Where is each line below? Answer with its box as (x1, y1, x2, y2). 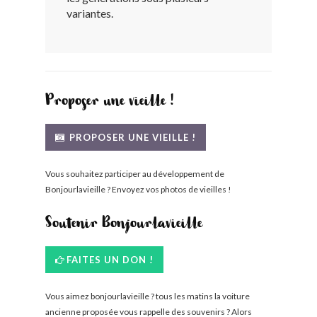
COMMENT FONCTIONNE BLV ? (116, 86, 272, 97)
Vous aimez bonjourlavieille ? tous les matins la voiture (45, 291, 250, 301)
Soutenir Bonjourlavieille (45, 219, 202, 232)
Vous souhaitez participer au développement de (45, 168, 224, 179)
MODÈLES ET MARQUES (116, 47, 235, 58)
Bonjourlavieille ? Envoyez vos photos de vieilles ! (45, 184, 231, 195)
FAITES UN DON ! (67, 254, 154, 265)
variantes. (67, 6, 113, 20)
